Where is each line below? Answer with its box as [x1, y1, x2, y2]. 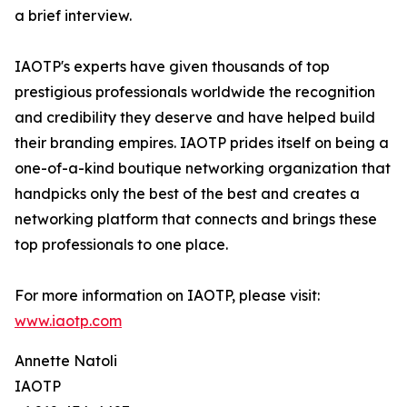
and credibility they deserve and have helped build [15, 108, 375, 127]
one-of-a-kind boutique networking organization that [15, 159, 391, 178]
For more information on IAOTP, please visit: [15, 286, 320, 305]
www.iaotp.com [15, 312, 122, 331]
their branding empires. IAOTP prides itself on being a [15, 134, 389, 153]
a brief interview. [15, 6, 132, 25]
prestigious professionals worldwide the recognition [15, 83, 375, 102]
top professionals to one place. [15, 235, 228, 254]
